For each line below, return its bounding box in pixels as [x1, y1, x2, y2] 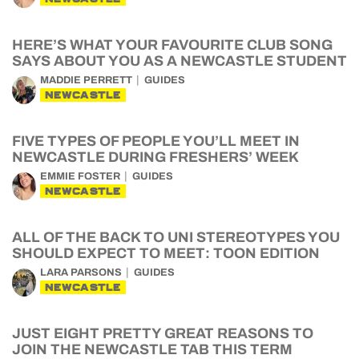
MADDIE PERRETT [40, 75, 132, 86]
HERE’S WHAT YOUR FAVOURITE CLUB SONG [12, 37, 333, 53]
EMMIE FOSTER [40, 171, 120, 182]
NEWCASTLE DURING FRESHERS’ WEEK [12, 149, 299, 165]
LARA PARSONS [40, 267, 122, 278]
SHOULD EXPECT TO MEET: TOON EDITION [12, 245, 320, 261]
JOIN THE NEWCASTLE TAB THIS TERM [12, 341, 292, 357]
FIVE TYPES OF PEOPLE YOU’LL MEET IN [12, 133, 300, 149]
